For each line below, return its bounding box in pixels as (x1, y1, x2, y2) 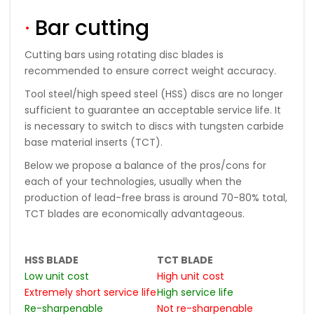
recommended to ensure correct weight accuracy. (25, 63, 276, 78)
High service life (157, 285, 233, 299)
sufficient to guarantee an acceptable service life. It (25, 102, 281, 117)
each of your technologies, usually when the (25, 174, 242, 189)
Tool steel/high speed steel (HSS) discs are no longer (25, 86, 283, 101)
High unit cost (157, 268, 224, 283)
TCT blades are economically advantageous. (25, 206, 245, 221)
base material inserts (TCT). (25, 135, 163, 149)
